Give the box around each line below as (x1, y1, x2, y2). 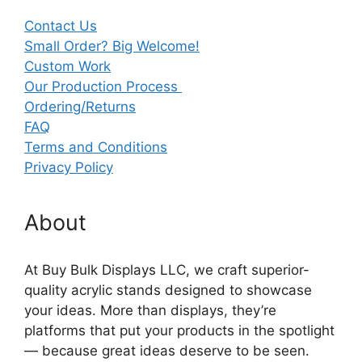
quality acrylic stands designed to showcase (24, 281, 312, 298)
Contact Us (24, 17, 97, 34)
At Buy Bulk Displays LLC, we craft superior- (24, 261, 309, 278)
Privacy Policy (24, 158, 113, 175)
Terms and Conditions (24, 138, 167, 155)
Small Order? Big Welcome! (24, 37, 200, 54)
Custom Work (24, 57, 111, 74)
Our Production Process (24, 78, 182, 95)
